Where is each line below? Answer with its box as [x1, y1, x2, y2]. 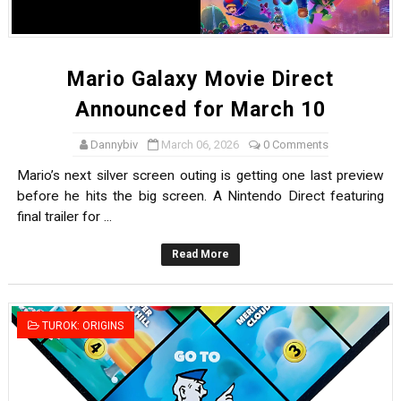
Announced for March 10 [74, 98, 326, 123]
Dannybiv [90, 138, 138, 152]
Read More [171, 248, 229, 261]
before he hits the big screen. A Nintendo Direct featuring [16, 188, 385, 205]
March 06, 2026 [160, 138, 239, 152]
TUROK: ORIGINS [41, 320, 124, 333]
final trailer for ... [16, 209, 112, 226]
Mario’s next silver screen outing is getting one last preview [16, 167, 385, 184]
